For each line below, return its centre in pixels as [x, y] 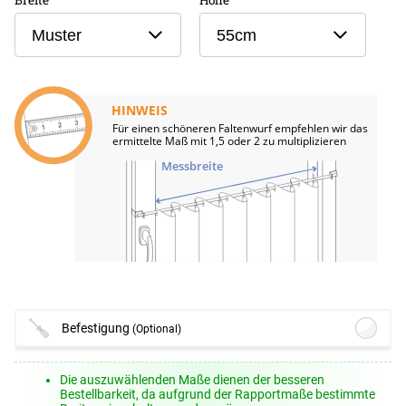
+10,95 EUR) [92, 385]
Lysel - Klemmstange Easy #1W [145, 370]
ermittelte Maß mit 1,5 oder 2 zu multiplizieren [230, 140]
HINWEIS [140, 110]
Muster [57, 34]
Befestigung [97, 328]
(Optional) [157, 329]
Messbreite [193, 165]
